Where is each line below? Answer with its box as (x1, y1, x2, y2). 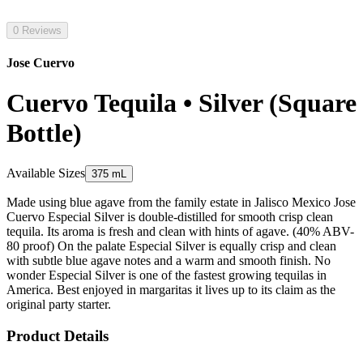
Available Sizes (6, 166, 85, 181)
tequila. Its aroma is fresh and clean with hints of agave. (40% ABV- (6, 224, 354, 239)
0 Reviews (13, 24, 62, 36)
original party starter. (6, 297, 111, 312)
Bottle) (6, 117, 82, 147)
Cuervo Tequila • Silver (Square (6, 88, 357, 117)
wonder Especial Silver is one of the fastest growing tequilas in (6, 268, 327, 283)
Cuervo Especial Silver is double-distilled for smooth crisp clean (6, 210, 333, 224)
